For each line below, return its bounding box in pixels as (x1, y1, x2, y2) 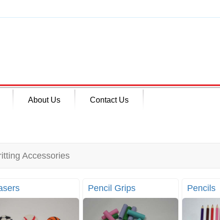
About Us (28, 96, 60, 104)
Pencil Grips (88, 183, 136, 193)
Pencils (187, 183, 216, 193)
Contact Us (90, 96, 129, 104)
